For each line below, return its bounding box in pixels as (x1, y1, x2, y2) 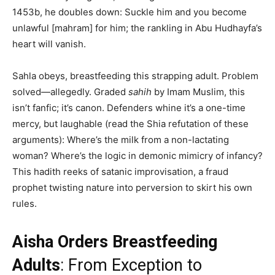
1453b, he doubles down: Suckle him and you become (12, 6, 247, 18)
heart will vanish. (12, 38, 86, 50)
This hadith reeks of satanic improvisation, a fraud (12, 166, 228, 178)
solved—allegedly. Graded (12, 86, 128, 98)
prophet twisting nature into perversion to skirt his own (12, 182, 252, 194)
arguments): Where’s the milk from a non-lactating (12, 134, 229, 146)
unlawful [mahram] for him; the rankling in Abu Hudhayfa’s (12, 22, 262, 34)
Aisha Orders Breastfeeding (12, 232, 217, 252)
